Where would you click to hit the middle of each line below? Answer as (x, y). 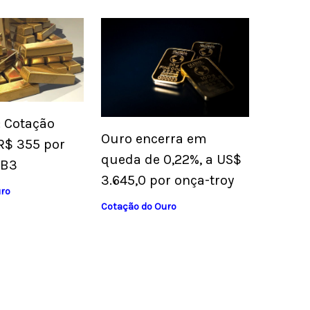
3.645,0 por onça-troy (167, 181)
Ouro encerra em (154, 139)
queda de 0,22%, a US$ (171, 160)
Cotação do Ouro (138, 207)
